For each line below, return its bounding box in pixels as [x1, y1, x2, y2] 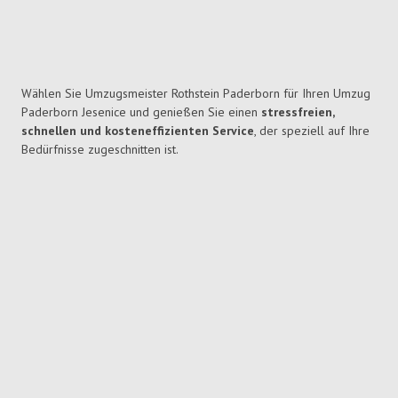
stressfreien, [261, 104, 334, 121]
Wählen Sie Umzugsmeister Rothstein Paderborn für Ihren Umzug [21, 85, 370, 102]
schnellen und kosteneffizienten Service [21, 123, 254, 139]
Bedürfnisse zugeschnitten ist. [21, 141, 179, 158]
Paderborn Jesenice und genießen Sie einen [21, 104, 261, 121]
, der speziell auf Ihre [254, 123, 370, 139]
